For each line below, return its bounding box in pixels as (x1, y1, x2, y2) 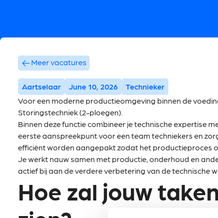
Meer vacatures (31, 57, 87, 67)
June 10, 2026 (69, 82, 118, 91)
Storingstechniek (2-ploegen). (18, 108, 123, 117)
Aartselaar (22, 82, 61, 91)
